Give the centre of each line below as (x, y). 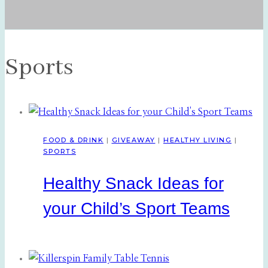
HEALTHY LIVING (197, 140)
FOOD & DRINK (73, 140)
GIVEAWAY (133, 140)
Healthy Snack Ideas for (133, 184)
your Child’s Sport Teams (136, 209)
